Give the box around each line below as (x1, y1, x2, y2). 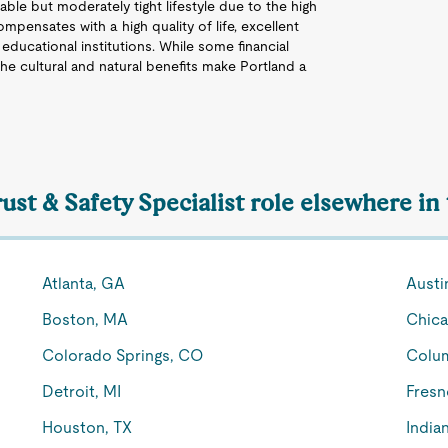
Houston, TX (42, 418, 133, 437)
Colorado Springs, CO (42, 346, 205, 365)
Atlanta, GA (42, 274, 126, 293)
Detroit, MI (42, 382, 122, 401)
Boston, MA (42, 310, 129, 329)
